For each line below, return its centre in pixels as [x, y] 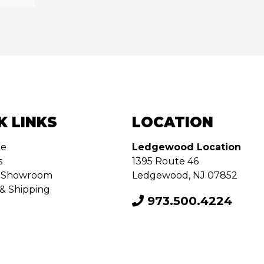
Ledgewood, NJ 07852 [185, 175]
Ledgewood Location [187, 147]
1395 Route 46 [165, 161]
